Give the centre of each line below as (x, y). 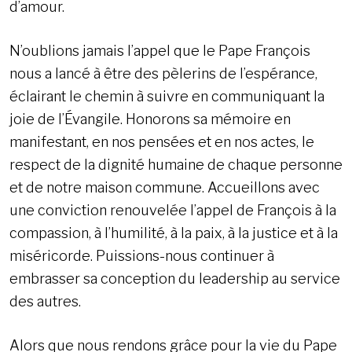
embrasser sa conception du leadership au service (175, 279)
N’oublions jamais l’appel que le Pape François (160, 51)
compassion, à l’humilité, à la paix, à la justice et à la (174, 233)
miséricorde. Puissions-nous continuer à (142, 256)
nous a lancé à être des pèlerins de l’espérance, (163, 74)
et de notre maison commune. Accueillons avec (165, 188)
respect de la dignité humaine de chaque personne (176, 165)
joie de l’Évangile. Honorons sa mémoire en (150, 119)
